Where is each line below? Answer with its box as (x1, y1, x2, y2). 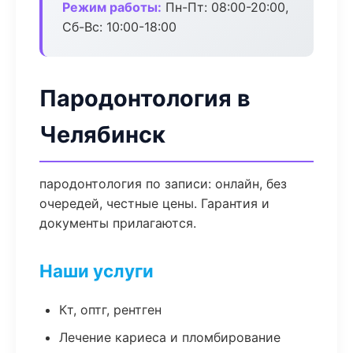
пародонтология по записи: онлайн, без (39, 176, 287, 191)
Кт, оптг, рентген (59, 302, 162, 318)
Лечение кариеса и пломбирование (59, 329, 281, 345)
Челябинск (39, 121, 165, 148)
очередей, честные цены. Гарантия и (39, 195, 269, 211)
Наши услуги (39, 260, 154, 281)
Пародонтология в (39, 84, 251, 112)
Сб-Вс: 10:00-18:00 (62, 19, 176, 35)
